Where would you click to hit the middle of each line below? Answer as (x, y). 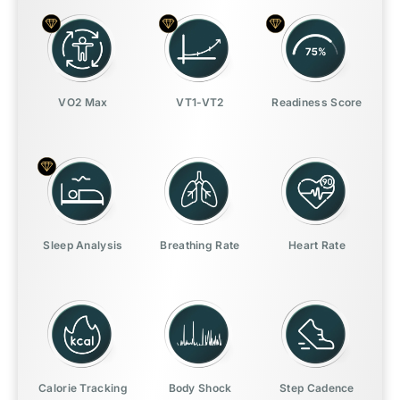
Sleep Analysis (83, 246)
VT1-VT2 (200, 103)
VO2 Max (83, 103)
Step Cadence (317, 388)
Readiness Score (317, 103)
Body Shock (200, 388)
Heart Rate (317, 246)
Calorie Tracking (83, 388)
